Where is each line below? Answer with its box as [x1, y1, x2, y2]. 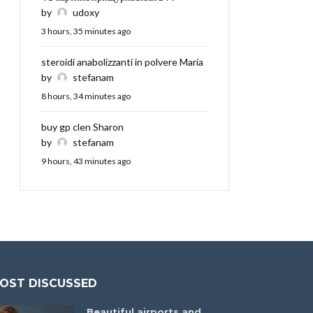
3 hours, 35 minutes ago [41, 26, 131, 37]
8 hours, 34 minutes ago [41, 91, 131, 102]
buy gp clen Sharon [41, 121, 124, 133]
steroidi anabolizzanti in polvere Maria [41, 56, 203, 68]
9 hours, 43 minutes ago [41, 156, 131, 167]
